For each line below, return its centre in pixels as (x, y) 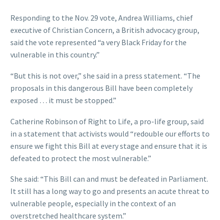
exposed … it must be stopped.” (63, 100)
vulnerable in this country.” (55, 55)
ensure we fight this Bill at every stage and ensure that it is (109, 146)
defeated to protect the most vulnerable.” (81, 158)
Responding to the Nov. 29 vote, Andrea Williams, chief (102, 18)
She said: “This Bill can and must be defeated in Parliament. (109, 179)
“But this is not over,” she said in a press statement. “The (105, 75)
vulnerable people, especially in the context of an (93, 204)
